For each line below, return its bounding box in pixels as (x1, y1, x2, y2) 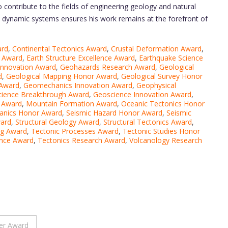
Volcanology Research (129, 135, 202, 145)
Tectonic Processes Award (31, 126, 119, 136)
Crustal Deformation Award (111, 43, 202, 53)
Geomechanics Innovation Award (23, 80, 132, 90)
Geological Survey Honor (121, 71, 203, 81)
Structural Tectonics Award (103, 117, 192, 127)
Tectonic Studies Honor (123, 126, 200, 136)
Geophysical (136, 80, 176, 90)
